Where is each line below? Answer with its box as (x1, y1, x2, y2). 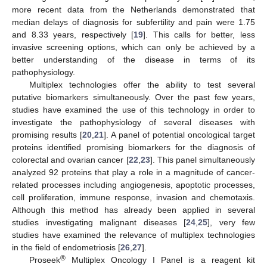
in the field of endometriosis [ (12, 242, 120, 252)
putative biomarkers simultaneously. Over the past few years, (12, 92, 255, 102)
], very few (207, 217, 255, 227)
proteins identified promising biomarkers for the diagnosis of (12, 142, 255, 152)
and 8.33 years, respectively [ (12, 29, 134, 39)
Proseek (29, 254, 60, 265)
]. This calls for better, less (143, 29, 256, 39)
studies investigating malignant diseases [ (12, 217, 186, 227)
